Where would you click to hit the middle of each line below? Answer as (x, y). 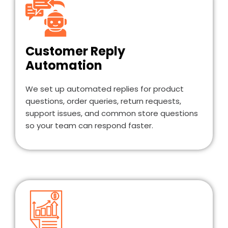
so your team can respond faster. (89, 126)
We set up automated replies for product (105, 89)
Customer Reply (75, 51)
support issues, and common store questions (112, 113)
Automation (64, 66)
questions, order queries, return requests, (103, 101)
